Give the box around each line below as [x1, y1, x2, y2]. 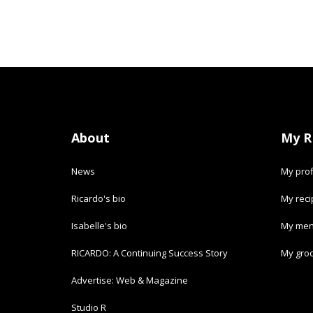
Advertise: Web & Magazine [71, 273, 188, 286]
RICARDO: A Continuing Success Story [71, 246, 228, 259]
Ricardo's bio [71, 191, 126, 205]
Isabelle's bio [71, 219, 127, 232]
